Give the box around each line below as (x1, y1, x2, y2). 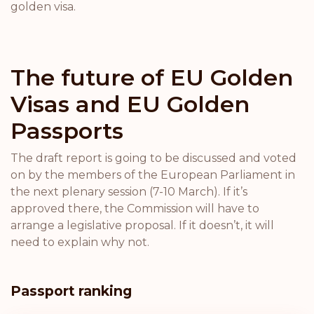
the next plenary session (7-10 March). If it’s (11, 185, 247, 198)
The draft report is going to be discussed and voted (11, 151, 296, 165)
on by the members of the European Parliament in (11, 168, 295, 182)
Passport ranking (11, 282, 132, 299)
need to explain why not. (11, 235, 149, 249)
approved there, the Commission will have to (11, 202, 259, 215)
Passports (11, 117, 123, 144)
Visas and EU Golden (11, 90, 250, 118)
